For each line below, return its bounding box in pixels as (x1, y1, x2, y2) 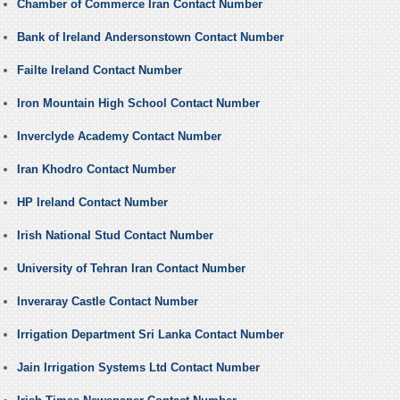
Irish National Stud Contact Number (16, 229, 213, 243)
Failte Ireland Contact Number (16, 63, 182, 78)
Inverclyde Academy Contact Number (16, 129, 221, 144)
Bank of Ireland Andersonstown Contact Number (16, 30, 284, 45)
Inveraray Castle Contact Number (16, 295, 198, 309)
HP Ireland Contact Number (16, 196, 168, 210)
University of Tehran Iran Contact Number (16, 262, 246, 276)
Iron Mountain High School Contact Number (16, 96, 260, 111)
